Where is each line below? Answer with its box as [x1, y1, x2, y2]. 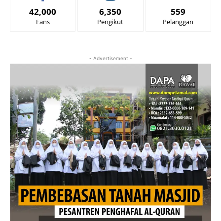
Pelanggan [163, 17, 194, 26]
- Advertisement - [89, 55, 132, 61]
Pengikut [97, 17, 124, 26]
